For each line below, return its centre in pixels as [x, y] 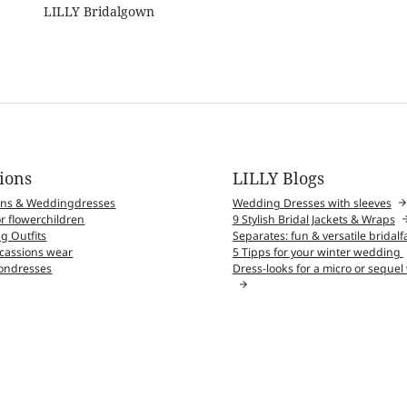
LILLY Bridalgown [99, 11]
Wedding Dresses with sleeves [312, 203]
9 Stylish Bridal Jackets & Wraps [313, 219]
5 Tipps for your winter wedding [318, 252]
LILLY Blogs [278, 179]
